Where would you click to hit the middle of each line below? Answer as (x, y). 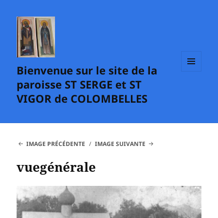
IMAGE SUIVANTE (120, 144)
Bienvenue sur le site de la (87, 70)
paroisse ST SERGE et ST (79, 84)
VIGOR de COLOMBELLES (82, 99)
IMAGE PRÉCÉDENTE (55, 144)
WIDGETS (195, 91)
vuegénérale (56, 167)
